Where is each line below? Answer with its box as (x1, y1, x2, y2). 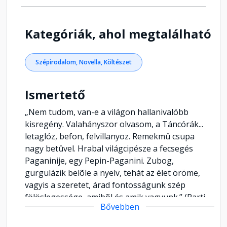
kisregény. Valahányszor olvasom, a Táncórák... (25, 118, 203, 130)
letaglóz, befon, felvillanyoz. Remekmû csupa (25, 130, 195, 142)
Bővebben (100, 201, 139, 212)
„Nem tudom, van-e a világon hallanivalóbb (25, 106, 188, 118)
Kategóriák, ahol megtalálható (25, 25, 211, 42)
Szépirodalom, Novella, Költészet (35, 57, 132, 66)
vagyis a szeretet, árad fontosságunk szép (25, 179, 185, 191)
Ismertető (25, 86, 85, 103)
